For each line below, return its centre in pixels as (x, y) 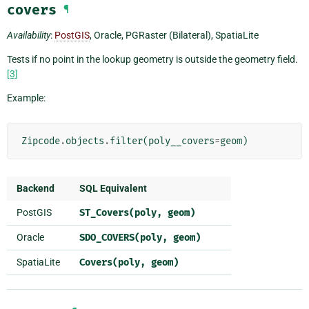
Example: (26, 98)
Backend (36, 189)
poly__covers (181, 141)
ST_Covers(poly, (121, 213)
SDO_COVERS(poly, (123, 238)
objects (85, 141)
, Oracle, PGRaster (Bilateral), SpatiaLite (174, 36)
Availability (29, 36)
